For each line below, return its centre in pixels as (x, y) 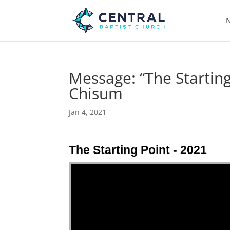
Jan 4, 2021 (88, 112)
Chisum (96, 93)
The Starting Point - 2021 (138, 150)
